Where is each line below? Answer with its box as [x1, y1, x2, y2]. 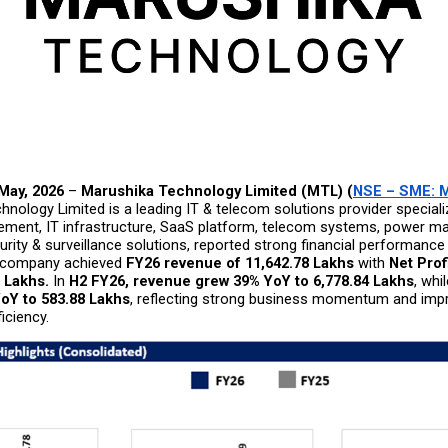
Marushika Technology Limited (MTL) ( [81, 182, 353, 201]
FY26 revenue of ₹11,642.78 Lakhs [126, 254, 354, 273]
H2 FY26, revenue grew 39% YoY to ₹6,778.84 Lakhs [69, 272, 414, 291]
